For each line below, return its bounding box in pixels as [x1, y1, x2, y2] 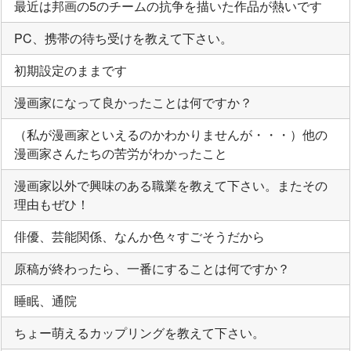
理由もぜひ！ [14, 194, 89, 213]
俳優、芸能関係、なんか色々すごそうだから [14, 226, 265, 245]
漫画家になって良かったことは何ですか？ [14, 92, 252, 111]
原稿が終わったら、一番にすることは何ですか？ [14, 259, 290, 277]
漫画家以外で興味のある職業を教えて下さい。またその [14, 175, 327, 194]
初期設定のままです [14, 60, 127, 79]
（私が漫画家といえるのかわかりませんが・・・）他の [14, 125, 327, 143]
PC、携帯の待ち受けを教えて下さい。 [14, 28, 233, 47]
